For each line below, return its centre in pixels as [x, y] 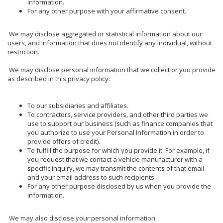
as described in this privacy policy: [59, 78]
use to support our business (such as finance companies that [120, 123]
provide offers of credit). [64, 141]
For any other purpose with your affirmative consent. [107, 11]
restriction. [23, 52]
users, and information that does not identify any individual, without [110, 43]
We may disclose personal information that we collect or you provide [111, 69]
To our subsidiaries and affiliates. [78, 105]
